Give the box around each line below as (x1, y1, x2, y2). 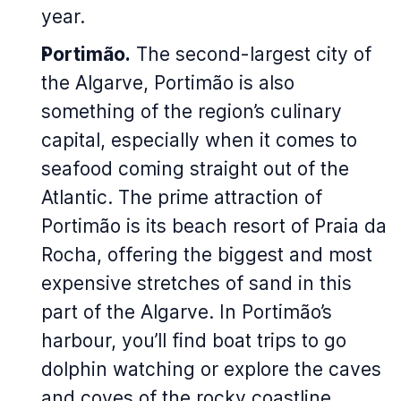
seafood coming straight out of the (41, 158, 349, 180)
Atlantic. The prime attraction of (41, 186, 322, 209)
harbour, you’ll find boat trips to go (41, 329, 346, 352)
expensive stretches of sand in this (41, 272, 352, 294)
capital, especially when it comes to (41, 129, 357, 151)
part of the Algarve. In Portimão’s (41, 301, 332, 323)
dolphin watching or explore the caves (41, 358, 381, 380)
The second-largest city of (131, 43, 371, 65)
